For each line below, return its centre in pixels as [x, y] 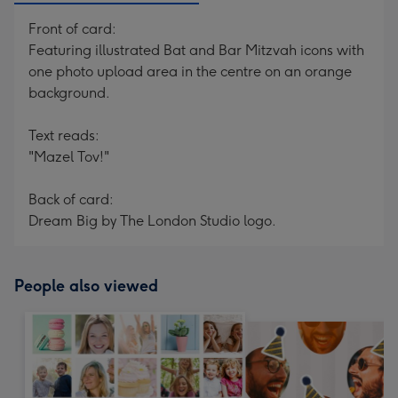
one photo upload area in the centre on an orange [190, 72]
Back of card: [71, 199]
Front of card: [72, 29]
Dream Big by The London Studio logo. [152, 221]
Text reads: [64, 135]
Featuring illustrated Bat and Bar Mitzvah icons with [196, 50]
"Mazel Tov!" [69, 157]
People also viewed [86, 286]
